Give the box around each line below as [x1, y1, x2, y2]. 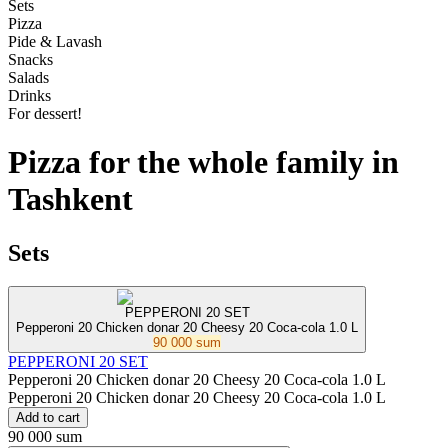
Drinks [8, 86, 51, 104]
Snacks [8, 50, 53, 68]
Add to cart [16, 410, 80, 426]
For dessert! [8, 104, 82, 122]
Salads [8, 68, 49, 86]
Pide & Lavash [8, 32, 102, 50]
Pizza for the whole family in [8, 144, 399, 181]
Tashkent [8, 181, 133, 218]
